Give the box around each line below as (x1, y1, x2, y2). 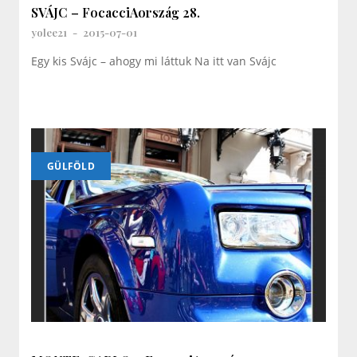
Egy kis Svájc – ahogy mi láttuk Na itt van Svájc (31, 53, 277, 69)
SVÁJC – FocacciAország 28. (31, 3, 200, 21)
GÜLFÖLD (47, 159, 95, 173)
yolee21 (31, 25, 67, 39)
